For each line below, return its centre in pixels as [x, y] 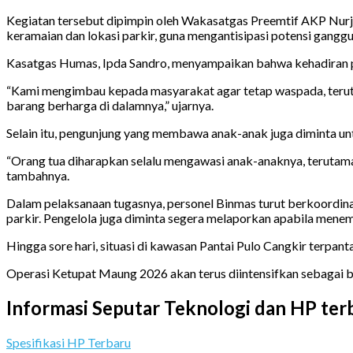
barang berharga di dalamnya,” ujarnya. [110, 105]
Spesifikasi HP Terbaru [69, 342]
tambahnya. [38, 175]
